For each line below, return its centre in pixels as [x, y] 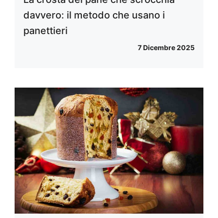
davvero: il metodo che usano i [94, 15]
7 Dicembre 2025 [166, 47]
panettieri [45, 30]
